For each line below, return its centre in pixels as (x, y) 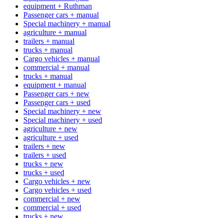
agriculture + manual (55, 32)
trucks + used (44, 172)
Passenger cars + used (57, 102)
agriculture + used (51, 137)
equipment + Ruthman (58, 6)
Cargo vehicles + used (57, 190)
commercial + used (52, 207)
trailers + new (44, 146)
